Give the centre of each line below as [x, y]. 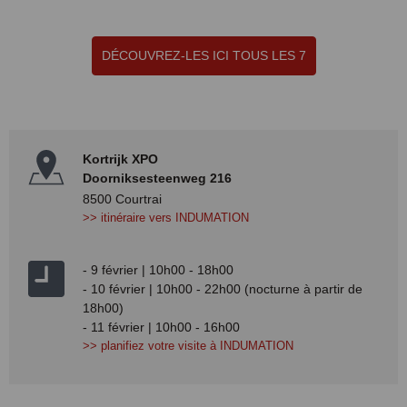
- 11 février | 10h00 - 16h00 [161, 327]
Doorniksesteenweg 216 [157, 178]
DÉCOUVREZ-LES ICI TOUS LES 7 [203, 55]
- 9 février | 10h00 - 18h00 [158, 269]
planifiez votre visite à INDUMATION [197, 346]
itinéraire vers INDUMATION [175, 218]
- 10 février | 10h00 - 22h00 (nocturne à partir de [223, 288]
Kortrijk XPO [120, 159]
